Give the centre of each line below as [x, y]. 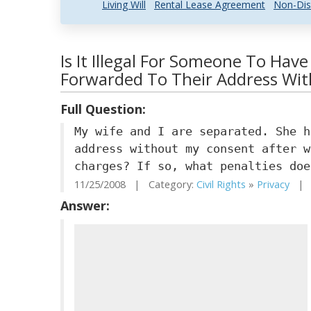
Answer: [85, 205]
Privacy [273, 184]
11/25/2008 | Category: [135, 184]
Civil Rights [221, 184]
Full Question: [103, 109]
